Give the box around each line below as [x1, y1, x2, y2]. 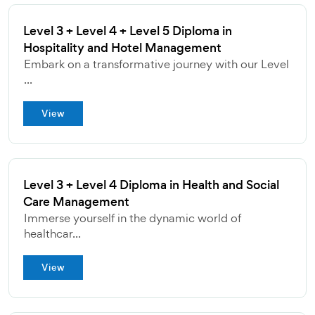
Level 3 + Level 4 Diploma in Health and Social [23, 176, 279, 193]
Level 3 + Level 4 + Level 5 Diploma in [23, 22, 232, 39]
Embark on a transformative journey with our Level [24, 56, 289, 72]
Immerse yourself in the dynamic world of [24, 210, 241, 226]
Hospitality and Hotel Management [23, 39, 221, 56]
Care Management [23, 193, 129, 210]
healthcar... [24, 226, 81, 241]
